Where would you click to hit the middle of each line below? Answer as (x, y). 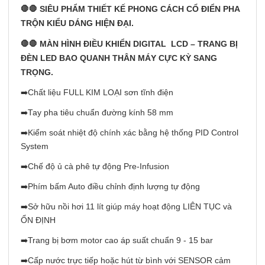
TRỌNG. (37, 72)
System (35, 146)
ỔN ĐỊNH (38, 220)
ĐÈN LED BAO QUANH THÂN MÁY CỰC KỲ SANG (119, 58)
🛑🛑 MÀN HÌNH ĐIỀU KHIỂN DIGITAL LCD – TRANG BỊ (129, 44)
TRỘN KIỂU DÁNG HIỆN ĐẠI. (77, 23)
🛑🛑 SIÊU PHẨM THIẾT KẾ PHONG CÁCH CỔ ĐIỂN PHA (130, 9)
